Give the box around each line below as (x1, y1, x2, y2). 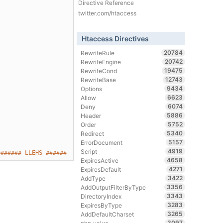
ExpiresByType (81, 201, 122, 209)
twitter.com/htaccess (78, 9, 136, 17)
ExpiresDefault (81, 165, 121, 173)
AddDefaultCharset (81, 210, 134, 218)
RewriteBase (81, 76, 116, 84)
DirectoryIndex (81, 192, 122, 200)
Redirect (81, 129, 105, 137)
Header (81, 111, 102, 119)
